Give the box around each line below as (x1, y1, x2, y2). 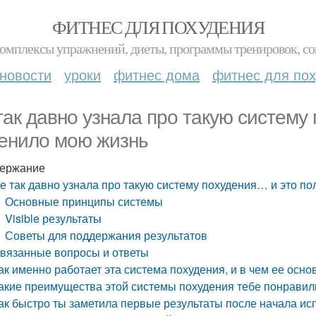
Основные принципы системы (5, 193, 164, 209)
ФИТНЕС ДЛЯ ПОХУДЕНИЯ (52, 15, 264, 39)
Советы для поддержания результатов (5, 227, 208, 243)
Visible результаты (5, 210, 102, 226)
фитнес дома (114, 64, 200, 85)
